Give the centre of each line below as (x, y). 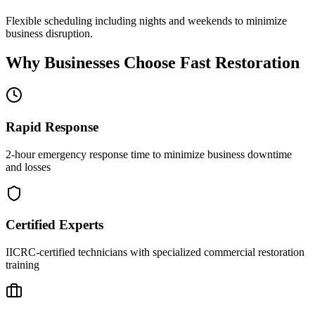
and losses (28, 167)
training (22, 265)
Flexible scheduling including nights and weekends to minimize (146, 20)
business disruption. (49, 33)
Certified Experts (54, 225)
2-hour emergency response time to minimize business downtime (149, 154)
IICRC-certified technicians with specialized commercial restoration (155, 252)
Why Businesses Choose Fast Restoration (153, 63)
